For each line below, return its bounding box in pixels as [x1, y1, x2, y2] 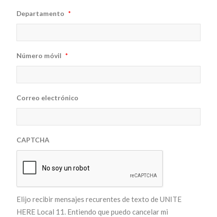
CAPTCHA [16, 136, 49, 144]
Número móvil [16, 51, 62, 60]
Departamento [16, 9, 64, 18]
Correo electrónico [16, 93, 78, 102]
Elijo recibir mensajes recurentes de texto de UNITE [16, 195, 182, 204]
